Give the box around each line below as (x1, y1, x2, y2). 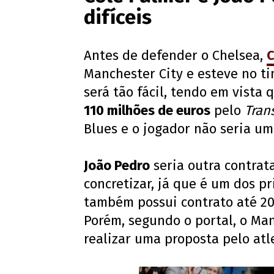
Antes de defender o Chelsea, (84, 47, 267, 64)
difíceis (84, 5, 152, 30)
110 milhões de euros (84, 102, 210, 119)
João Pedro (84, 157, 150, 174)
